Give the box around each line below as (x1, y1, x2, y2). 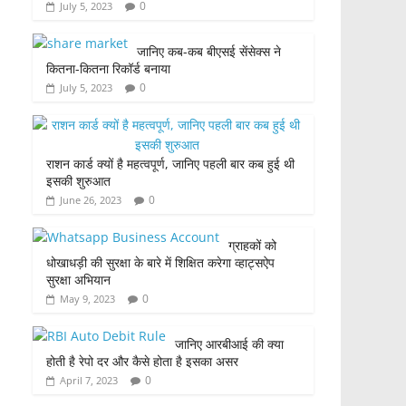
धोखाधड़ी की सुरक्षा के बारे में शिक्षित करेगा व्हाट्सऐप (46, 254, 275, 272)
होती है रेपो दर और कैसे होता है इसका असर (46, 353, 242, 371)
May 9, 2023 (60, 292, 115, 306)
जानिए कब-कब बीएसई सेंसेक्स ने (137, 43, 281, 61)
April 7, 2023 (60, 373, 118, 388)
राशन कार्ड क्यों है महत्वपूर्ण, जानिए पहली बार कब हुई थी (46, 155, 295, 173)
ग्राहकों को (228, 237, 276, 255)
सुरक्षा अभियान (46, 271, 118, 289)
